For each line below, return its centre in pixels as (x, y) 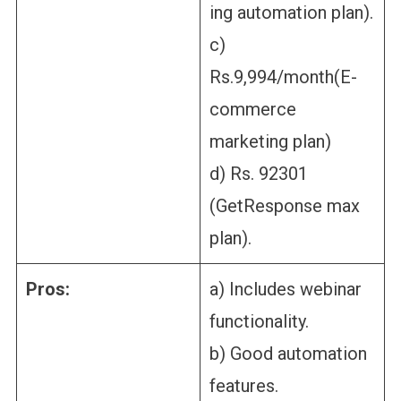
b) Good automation (288, 353)
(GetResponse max (284, 205)
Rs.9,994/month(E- (283, 77)
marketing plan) (270, 141)
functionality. (259, 321)
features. (243, 385)
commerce (252, 109)
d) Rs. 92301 (258, 173)
